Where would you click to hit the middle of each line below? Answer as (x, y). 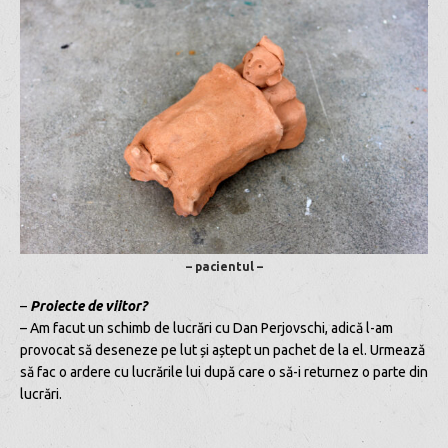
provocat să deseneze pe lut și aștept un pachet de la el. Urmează (222, 350)
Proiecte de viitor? (88, 306)
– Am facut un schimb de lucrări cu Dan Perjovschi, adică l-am (206, 328)
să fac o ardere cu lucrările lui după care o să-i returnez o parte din (224, 372)
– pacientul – (224, 267)
